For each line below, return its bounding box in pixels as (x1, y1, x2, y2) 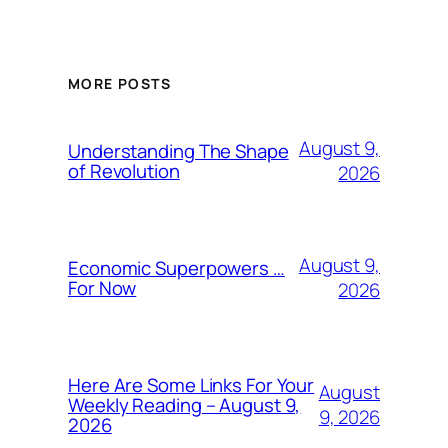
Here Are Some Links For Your (68, 372, 315, 399)
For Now (68, 275, 137, 302)
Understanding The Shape (68, 138, 289, 165)
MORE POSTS (68, 74, 171, 94)
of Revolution (68, 158, 180, 185)
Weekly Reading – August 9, (68, 392, 301, 419)
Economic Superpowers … (68, 255, 285, 282)
